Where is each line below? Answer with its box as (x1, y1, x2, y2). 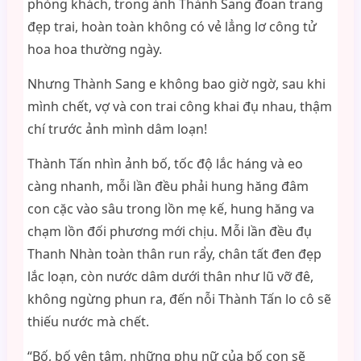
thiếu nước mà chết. (27, 313, 149, 330)
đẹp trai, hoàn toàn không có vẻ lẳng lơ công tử (27, 18, 317, 35)
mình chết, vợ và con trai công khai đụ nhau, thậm (27, 98, 332, 115)
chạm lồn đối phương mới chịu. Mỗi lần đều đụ (27, 222, 312, 240)
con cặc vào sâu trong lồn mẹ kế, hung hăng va (27, 200, 314, 218)
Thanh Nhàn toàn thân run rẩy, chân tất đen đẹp (27, 245, 322, 263)
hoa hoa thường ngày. (27, 40, 162, 58)
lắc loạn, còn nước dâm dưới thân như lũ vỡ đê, (27, 268, 313, 285)
